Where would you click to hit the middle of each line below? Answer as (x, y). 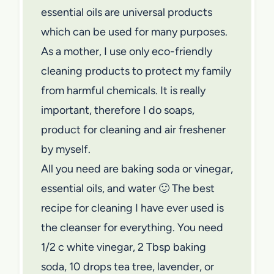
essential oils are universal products (127, 12)
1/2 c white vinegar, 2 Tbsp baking (124, 247)
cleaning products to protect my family (136, 71)
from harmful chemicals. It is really (123, 90)
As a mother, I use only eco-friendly (127, 51)
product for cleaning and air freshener (133, 129)
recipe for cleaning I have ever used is (132, 208)
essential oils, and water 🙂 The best (128, 188)
